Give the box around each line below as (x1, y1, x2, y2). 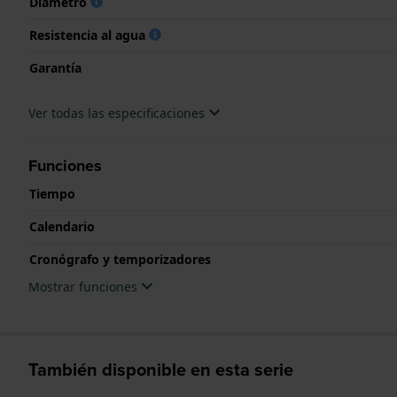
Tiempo (29, 184, 75, 202)
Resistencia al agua (29, 26, 149, 43)
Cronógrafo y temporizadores (29, 250, 211, 268)
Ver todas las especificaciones (28, 104, 208, 121)
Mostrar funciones (28, 277, 141, 295)
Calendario (29, 217, 95, 235)
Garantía (29, 58, 82, 76)
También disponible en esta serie (28, 355, 293, 382)
